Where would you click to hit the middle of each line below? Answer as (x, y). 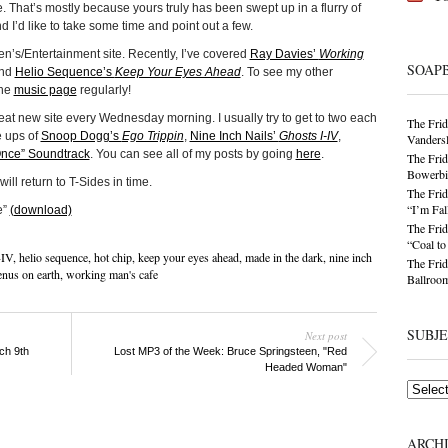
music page (45, 90)
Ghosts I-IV (308, 136)
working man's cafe (111, 274)
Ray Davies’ (284, 54)
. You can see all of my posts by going (192, 154)
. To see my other (286, 72)
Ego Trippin (152, 136)
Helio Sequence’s (64, 72)
